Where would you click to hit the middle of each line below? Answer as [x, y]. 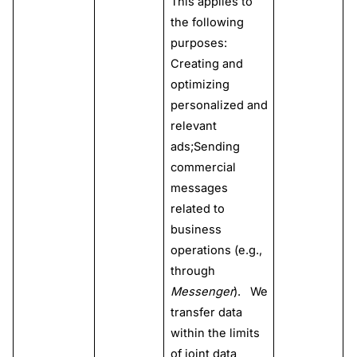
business [196, 230]
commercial [203, 168]
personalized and [219, 106]
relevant [193, 126]
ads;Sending [205, 147]
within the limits [215, 333]
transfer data [206, 313]
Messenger [202, 292]
